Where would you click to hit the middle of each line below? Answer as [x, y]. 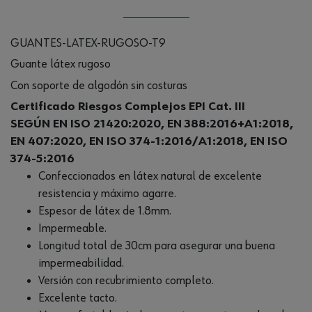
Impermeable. [72, 228]
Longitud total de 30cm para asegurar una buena [157, 245]
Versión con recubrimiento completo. [126, 280]
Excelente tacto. [78, 298]
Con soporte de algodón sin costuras [99, 85]
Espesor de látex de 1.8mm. [105, 211]
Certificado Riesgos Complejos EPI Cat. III [128, 106]
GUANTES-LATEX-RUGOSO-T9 [88, 43]
